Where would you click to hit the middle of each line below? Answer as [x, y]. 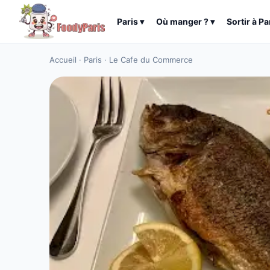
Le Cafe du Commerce [151, 60]
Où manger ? [183, 21]
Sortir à [243, 21]
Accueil [63, 60]
